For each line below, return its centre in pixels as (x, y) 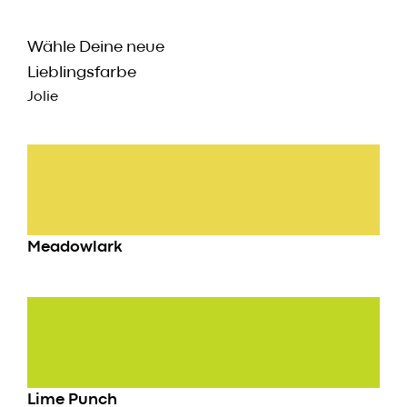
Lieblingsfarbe (82, 74)
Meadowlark (75, 248)
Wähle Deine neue (96, 48)
